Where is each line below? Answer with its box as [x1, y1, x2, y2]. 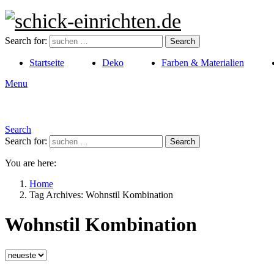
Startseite [29, 57, 64, 68]
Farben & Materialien [161, 57, 244, 68]
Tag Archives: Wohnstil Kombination [29, 190, 173, 200]
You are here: [5, 158, 56, 168]
